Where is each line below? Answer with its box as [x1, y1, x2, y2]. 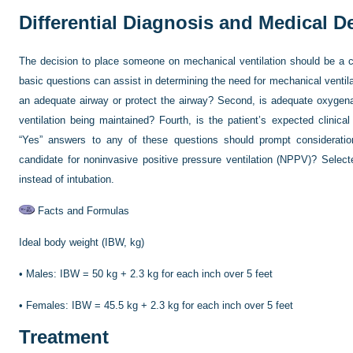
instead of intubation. [19, 173, 114, 185]
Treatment [19, 326, 109, 347]
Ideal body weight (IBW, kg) [19, 236, 144, 248]
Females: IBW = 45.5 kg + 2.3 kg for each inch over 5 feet [26, 299, 293, 311]
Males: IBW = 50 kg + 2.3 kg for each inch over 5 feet [26, 268, 273, 280]
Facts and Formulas [35, 205, 129, 217]
